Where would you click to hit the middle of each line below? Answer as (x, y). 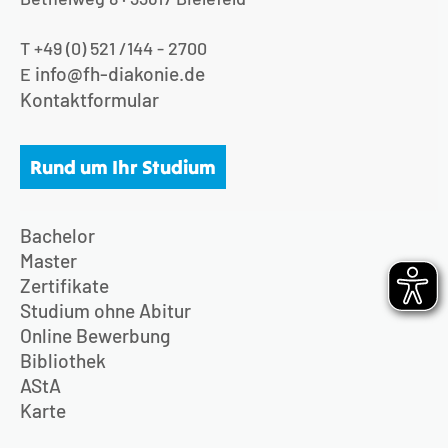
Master (48, 261)
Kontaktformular (89, 100)
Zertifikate (64, 286)
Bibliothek (63, 361)
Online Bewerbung (95, 336)
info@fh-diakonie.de (120, 74)
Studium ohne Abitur (105, 311)
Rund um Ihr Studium (123, 167)
